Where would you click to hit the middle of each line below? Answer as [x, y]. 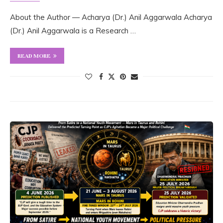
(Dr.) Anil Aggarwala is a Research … [73, 31]
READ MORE [34, 56]
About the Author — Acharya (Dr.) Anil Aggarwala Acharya [111, 17]
